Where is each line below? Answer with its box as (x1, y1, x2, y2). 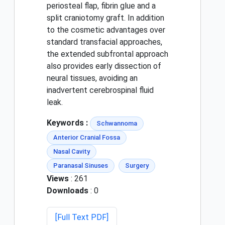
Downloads (47, 186, 88, 196)
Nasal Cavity (53, 148, 90, 156)
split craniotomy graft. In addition (47, 13, 164, 23)
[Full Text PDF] (55, 212, 108, 222)
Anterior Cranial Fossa (53, 134, 120, 142)
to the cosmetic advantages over (47, 25, 165, 35)
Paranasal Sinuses (53, 162, 108, 170)
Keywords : (47, 118, 88, 128)
